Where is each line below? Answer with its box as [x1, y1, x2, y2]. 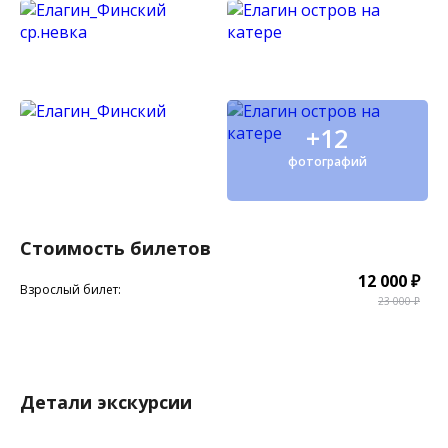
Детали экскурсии [20, 389, 192, 414]
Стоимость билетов [20, 235, 211, 260]
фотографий [287, 153, 367, 171]
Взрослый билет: [20, 280, 121, 298]
